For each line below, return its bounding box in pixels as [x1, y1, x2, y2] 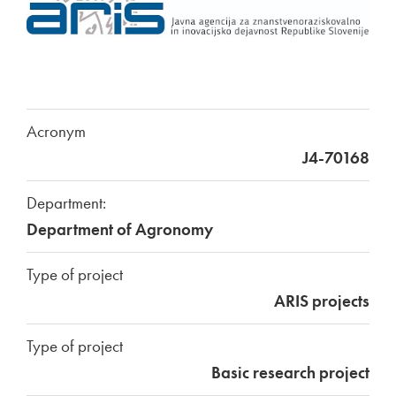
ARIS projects [274, 290, 369, 313]
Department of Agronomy [27, 218, 213, 241]
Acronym [27, 120, 86, 143]
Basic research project [211, 362, 369, 385]
